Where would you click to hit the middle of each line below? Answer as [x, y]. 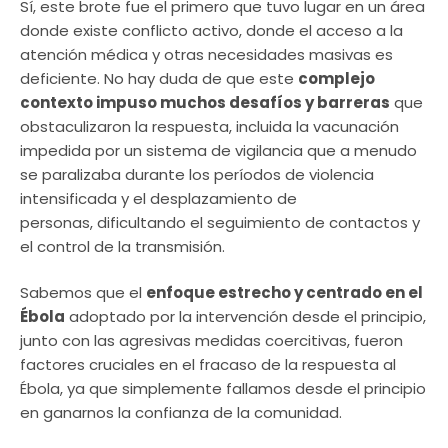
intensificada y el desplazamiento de [158, 198]
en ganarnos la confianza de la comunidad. [181, 413]
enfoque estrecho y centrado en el [284, 293]
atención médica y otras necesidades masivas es [206, 54]
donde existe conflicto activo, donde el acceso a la [211, 30]
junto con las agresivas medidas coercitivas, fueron [211, 341]
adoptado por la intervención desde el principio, [245, 317]
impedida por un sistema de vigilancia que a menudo [218, 150]
